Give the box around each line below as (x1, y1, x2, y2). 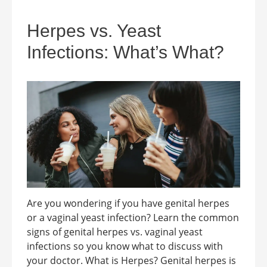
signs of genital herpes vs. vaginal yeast (27, 225, 203, 238)
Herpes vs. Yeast (27, 20, 161, 41)
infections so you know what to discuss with (27, 239, 223, 253)
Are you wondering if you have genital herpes (27, 196, 229, 210)
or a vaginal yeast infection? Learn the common (27, 210, 239, 224)
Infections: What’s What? (27, 42, 224, 62)
